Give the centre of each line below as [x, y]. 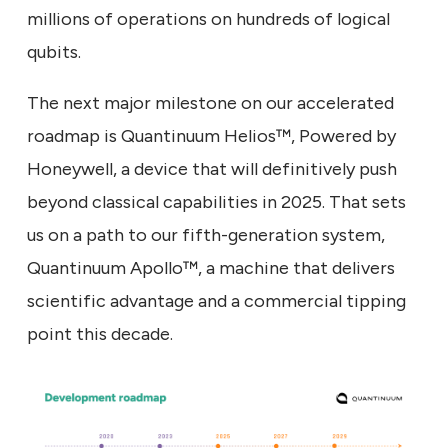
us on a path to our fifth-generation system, [206, 235]
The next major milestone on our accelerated [210, 103]
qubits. [56, 52]
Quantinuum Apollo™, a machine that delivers [211, 268]
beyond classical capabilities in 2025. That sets [216, 202]
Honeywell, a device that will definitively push [212, 169]
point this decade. [100, 334]
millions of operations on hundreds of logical [208, 19]
